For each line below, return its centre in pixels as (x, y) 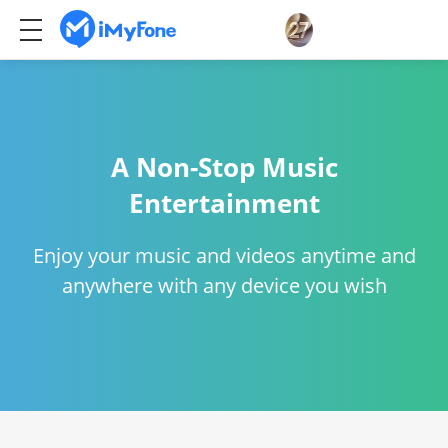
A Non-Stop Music (224, 167)
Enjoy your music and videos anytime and (224, 255)
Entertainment (224, 203)
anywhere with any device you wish (224, 285)
